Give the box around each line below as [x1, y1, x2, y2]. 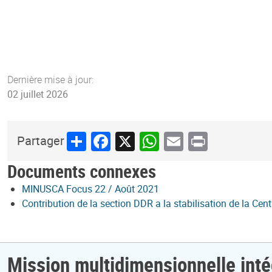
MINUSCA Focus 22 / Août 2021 [22, 182, 159, 195]
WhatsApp [140, 127, 229, 154]
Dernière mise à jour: [7, 73, 93, 86]
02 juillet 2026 [7, 87, 68, 101]
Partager [17, 132, 64, 149]
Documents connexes [7, 159, 156, 183]
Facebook [91, 127, 175, 154]
